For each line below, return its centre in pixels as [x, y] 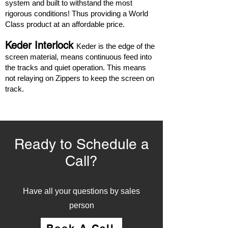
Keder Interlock [41, 45]
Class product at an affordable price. [65, 24]
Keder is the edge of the [116, 46]
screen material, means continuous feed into [78, 57]
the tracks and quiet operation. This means [76, 67]
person [81, 205]
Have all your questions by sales [81, 191]
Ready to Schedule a [81, 144]
